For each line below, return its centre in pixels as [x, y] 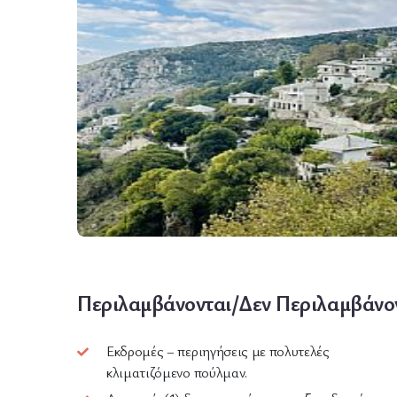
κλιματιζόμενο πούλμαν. [177, 372]
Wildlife [148, 185]
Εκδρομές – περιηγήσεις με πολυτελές [218, 351]
